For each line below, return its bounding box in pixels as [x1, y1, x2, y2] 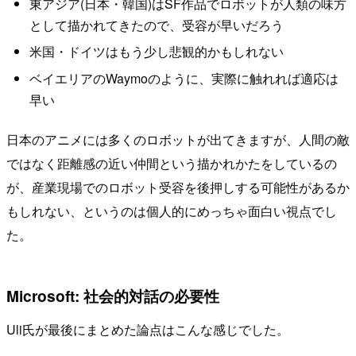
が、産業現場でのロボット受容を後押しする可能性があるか [6, 178, 350, 197]
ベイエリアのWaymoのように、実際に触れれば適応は [29, 68, 339, 87]
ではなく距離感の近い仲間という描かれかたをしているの [6, 154, 337, 173]
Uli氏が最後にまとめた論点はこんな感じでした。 [6, 319, 289, 339]
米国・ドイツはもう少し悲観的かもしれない [29, 42, 284, 61]
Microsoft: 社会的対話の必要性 [6, 284, 219, 308]
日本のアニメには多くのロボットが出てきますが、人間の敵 [6, 130, 350, 149]
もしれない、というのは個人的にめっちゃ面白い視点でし [6, 202, 337, 221]
